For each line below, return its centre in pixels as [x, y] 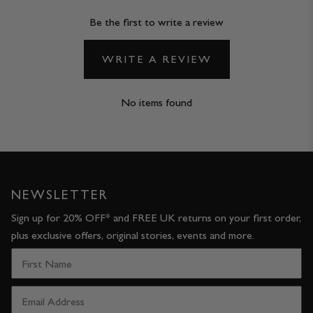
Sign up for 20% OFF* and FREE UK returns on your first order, [156, 218]
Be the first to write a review [156, 22]
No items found [156, 103]
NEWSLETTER [59, 195]
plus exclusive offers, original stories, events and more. [133, 235]
